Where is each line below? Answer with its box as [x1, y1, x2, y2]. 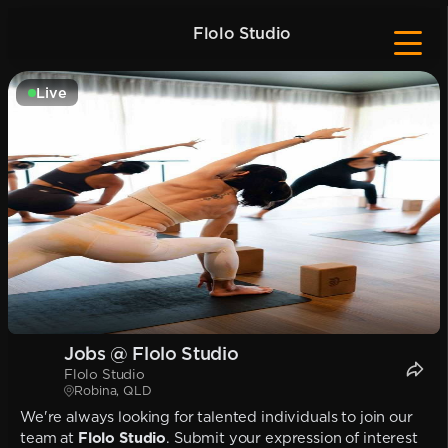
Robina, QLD [74, 383, 152, 398]
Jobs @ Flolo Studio [64, 343, 239, 364]
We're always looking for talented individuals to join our [20, 408, 413, 426]
